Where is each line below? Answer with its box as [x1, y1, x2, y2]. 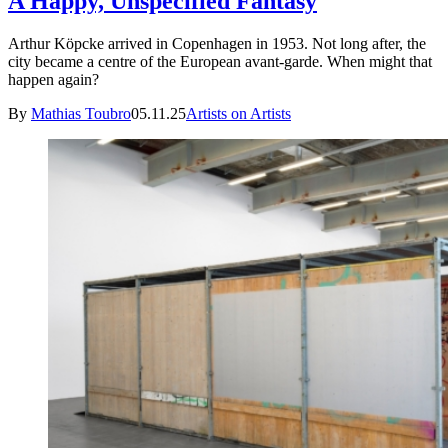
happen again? [8, 70, 99, 88]
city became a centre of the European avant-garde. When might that [8, 52, 432, 70]
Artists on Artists [186, 104, 291, 122]
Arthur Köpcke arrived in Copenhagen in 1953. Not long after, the [8, 34, 426, 52]
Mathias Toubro [31, 104, 131, 122]
